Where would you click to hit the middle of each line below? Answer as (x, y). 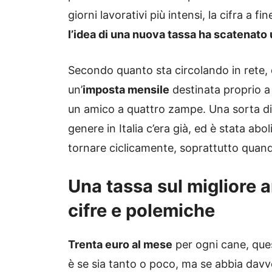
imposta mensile (126, 90)
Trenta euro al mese (120, 245)
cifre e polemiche (141, 211)
